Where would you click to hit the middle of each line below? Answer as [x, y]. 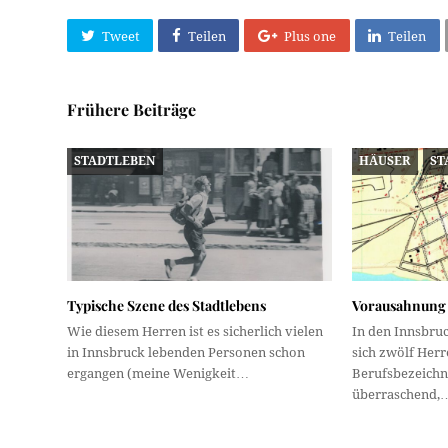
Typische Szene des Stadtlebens [167, 305]
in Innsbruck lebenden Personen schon [186, 352]
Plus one [309, 36]
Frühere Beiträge [132, 110]
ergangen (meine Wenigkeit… [158, 373]
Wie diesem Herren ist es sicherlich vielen [195, 331]
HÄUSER [385, 160]
